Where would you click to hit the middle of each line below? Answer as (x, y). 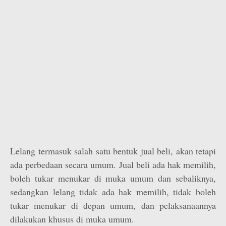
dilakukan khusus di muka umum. (72, 219)
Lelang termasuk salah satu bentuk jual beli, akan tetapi (113, 151)
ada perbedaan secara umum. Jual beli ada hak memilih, (113, 164)
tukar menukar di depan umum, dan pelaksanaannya (113, 205)
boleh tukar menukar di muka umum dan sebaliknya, (113, 178)
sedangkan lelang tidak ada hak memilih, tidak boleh (113, 192)
